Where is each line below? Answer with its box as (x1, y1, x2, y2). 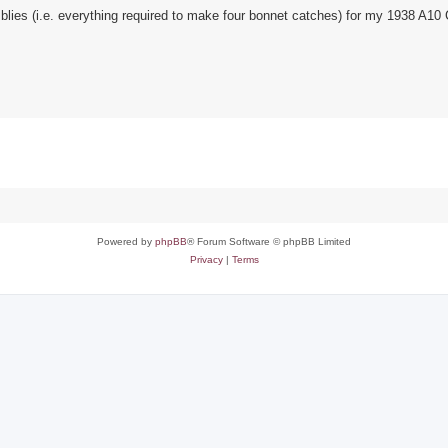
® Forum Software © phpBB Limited (187, 236, 351, 248)
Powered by (97, 236, 155, 248)
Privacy (189, 254, 223, 266)
